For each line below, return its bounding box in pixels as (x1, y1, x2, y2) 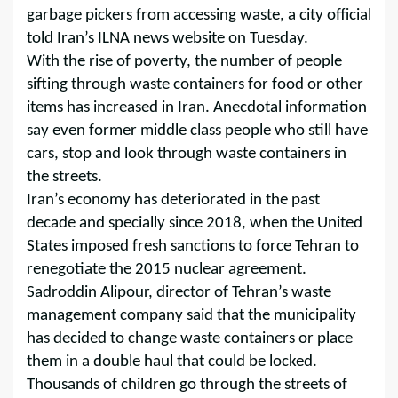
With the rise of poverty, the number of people (27, 52, 342, 70)
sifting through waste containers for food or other (27, 76, 363, 93)
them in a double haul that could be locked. (27, 353, 317, 370)
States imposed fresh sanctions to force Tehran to (27, 237, 359, 255)
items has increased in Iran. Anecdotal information (27, 99, 367, 116)
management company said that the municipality (27, 306, 356, 324)
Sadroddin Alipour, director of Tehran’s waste (27, 283, 331, 301)
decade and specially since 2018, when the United (27, 214, 362, 232)
